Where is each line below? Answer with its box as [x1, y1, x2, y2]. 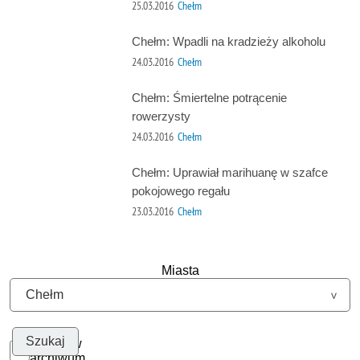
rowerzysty [131, 108, 190, 123]
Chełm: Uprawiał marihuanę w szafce [131, 165, 328, 179]
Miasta [161, 263, 199, 277]
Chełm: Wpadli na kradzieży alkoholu [131, 34, 325, 48]
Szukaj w [30, 336, 83, 350]
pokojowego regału [131, 183, 230, 198]
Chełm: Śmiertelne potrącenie [131, 90, 287, 104]
